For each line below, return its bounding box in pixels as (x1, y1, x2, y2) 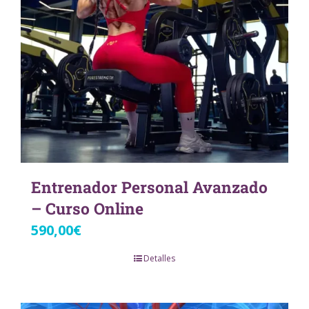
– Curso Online (31, 198, 143, 219)
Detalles (143, 252, 175, 265)
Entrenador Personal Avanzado (31, 177, 268, 198)
